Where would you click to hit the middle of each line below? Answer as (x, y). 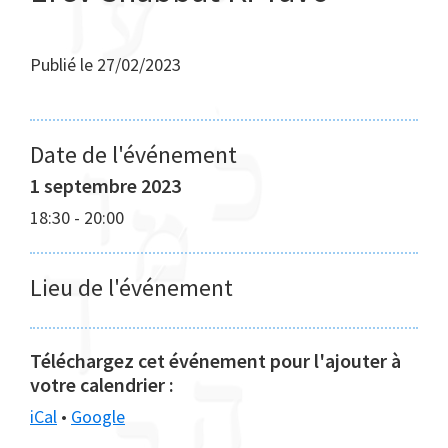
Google (98, 416)
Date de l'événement (133, 154)
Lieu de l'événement (131, 287)
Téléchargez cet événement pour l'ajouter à (215, 360)
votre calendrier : (102, 384)
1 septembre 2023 (105, 185)
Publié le (63, 64)
